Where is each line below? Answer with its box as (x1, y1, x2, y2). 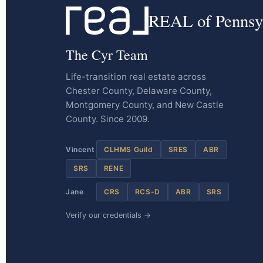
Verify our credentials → (66, 211, 151, 220)
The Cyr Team (66, 45, 148, 65)
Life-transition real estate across (66, 71, 206, 83)
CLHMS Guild (104, 145, 153, 154)
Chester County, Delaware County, (66, 85, 212, 97)
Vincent (66, 145, 95, 154)
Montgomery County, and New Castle (66, 99, 224, 111)
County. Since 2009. (66, 113, 150, 125)
